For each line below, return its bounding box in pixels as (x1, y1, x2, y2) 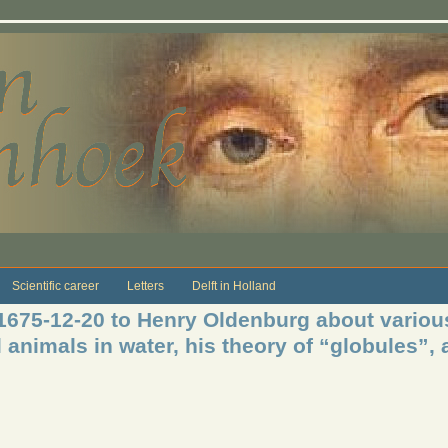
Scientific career (11, 278, 99, 293)
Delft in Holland (191, 278, 276, 293)
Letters (126, 278, 164, 293)
